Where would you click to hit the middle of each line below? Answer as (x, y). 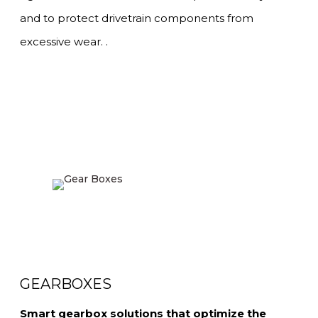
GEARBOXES (66, 284)
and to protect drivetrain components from (137, 18)
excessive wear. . (64, 42)
